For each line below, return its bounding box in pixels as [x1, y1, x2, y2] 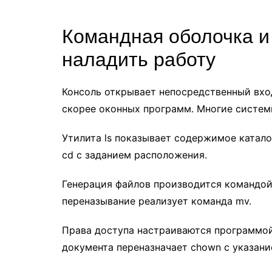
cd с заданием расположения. [62, 149, 207, 161]
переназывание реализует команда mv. [62, 195, 251, 207]
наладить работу [62, 49, 216, 70]
